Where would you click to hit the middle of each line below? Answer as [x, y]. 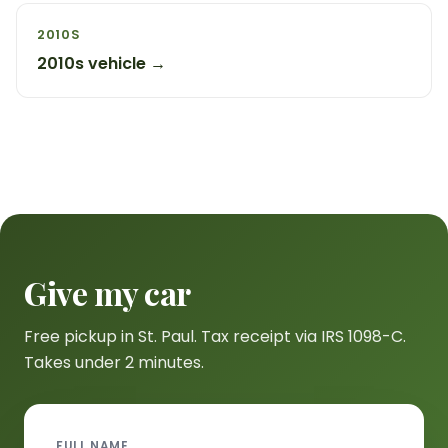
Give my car [107, 292]
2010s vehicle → [101, 63]
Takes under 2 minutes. [114, 362]
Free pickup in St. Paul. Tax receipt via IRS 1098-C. [215, 336]
